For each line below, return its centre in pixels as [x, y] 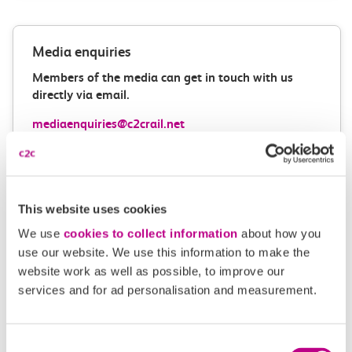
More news [72, 274]
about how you [279, 233]
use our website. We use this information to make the [164, 252]
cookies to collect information [150, 233]
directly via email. [81, 95]
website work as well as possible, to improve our [151, 271]
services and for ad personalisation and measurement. [167, 290]
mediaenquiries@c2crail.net [108, 124]
